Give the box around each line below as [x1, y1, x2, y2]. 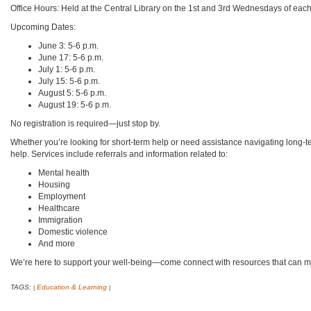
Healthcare [37, 203, 80, 214]
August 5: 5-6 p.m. [37, 88, 106, 99]
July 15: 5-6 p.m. [37, 76, 100, 87]
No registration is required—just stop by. [10, 119, 160, 129]
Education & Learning [36, 283, 107, 292]
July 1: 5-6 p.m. [37, 65, 95, 75]
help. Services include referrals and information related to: [10, 149, 228, 160]
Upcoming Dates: [10, 22, 76, 33]
